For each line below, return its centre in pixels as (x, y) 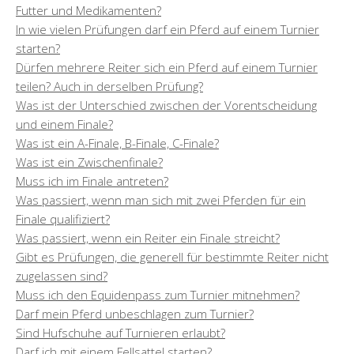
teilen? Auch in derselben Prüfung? (109, 86)
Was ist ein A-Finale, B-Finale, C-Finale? (117, 143)
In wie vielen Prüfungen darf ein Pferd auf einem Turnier (168, 29)
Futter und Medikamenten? (88, 10)
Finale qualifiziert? (63, 218)
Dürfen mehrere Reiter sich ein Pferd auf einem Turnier (167, 67)
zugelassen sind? (62, 275)
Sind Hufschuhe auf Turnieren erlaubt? (121, 332)
